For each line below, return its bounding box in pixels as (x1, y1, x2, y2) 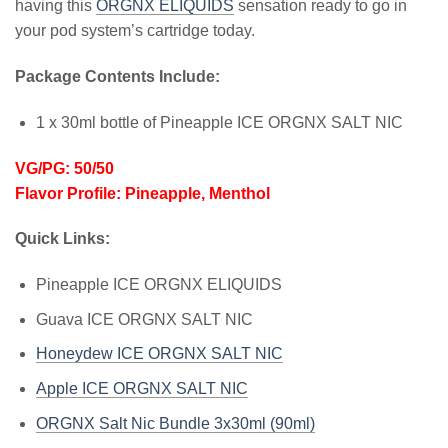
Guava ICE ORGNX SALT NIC (35, 310, 253, 328)
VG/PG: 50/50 (15, 159, 114, 177)
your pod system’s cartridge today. (15, 22, 255, 40)
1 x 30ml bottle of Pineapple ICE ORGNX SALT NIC (35, 113, 403, 131)
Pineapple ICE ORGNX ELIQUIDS (35, 276, 282, 294)
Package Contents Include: (15, 68, 224, 86)
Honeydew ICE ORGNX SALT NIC (35, 345, 283, 363)
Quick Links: (15, 230, 114, 248)
